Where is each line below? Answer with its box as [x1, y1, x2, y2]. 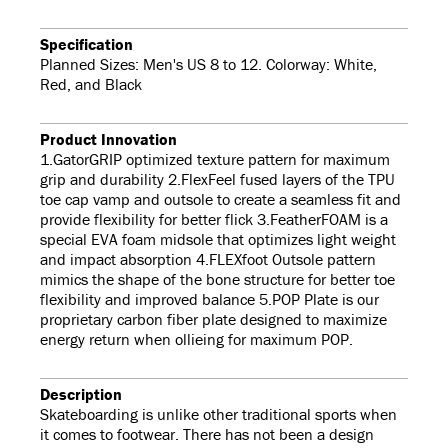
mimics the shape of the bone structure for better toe [40, 269, 395, 290]
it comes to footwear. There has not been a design [40, 424, 374, 445]
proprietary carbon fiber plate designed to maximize [40, 309, 387, 330]
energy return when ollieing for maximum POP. [40, 329, 353, 350]
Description [40, 384, 122, 405]
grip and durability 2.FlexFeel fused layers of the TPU [40, 169, 395, 190]
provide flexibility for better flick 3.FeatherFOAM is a [40, 209, 388, 230]
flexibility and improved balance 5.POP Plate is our [40, 289, 379, 310]
